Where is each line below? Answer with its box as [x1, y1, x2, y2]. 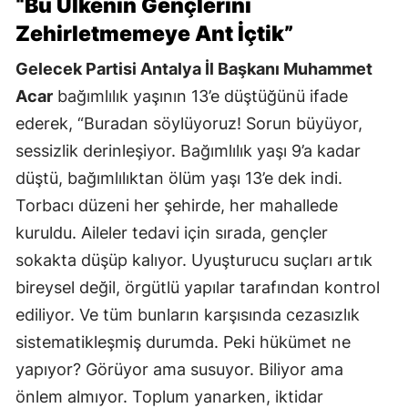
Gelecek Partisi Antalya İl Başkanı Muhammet [15, 59, 372, 79]
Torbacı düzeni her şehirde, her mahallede [15, 196, 338, 216]
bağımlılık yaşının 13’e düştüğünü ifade [53, 87, 348, 107]
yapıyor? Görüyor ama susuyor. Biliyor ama [15, 360, 343, 380]
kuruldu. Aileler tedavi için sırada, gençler [15, 223, 328, 243]
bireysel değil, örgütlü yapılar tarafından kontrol [15, 278, 380, 298]
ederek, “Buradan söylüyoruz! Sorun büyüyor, [15, 114, 362, 134]
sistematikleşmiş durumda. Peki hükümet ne [15, 332, 351, 352]
